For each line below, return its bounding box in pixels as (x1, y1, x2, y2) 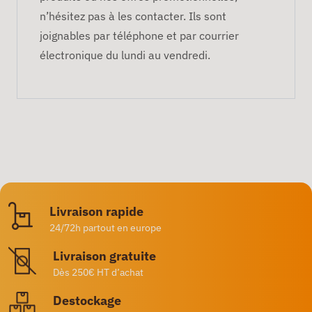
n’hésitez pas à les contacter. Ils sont (40, 8, 226, 23)
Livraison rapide (49, 203, 143, 219)
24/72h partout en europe (49, 221, 162, 234)
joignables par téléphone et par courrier (40, 28, 239, 42)
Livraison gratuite (53, 247, 156, 264)
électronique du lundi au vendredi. (40, 47, 210, 62)
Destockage (53, 292, 121, 309)
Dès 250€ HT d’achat (53, 265, 143, 279)
